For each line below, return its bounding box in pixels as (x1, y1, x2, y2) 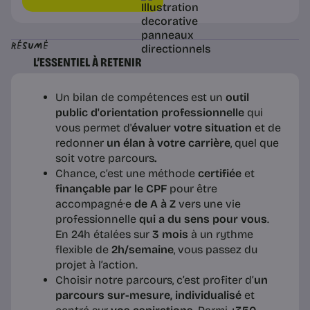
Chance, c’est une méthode (55, 166, 198, 180)
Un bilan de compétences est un (55, 90, 226, 104)
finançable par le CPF (55, 181, 170, 195)
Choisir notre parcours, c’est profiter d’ (55, 273, 254, 286)
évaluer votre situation (131, 120, 255, 134)
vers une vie (176, 197, 241, 210)
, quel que (230, 136, 279, 149)
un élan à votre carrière (104, 136, 230, 149)
